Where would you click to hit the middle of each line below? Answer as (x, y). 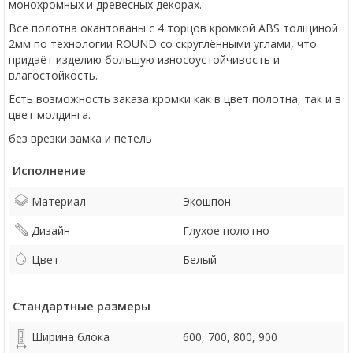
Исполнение (49, 170)
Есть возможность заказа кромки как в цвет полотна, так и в (175, 99)
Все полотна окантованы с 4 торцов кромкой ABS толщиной (173, 28)
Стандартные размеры (82, 306)
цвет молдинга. (50, 115)
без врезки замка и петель (80, 138)
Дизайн (51, 230)
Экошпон (207, 201)
